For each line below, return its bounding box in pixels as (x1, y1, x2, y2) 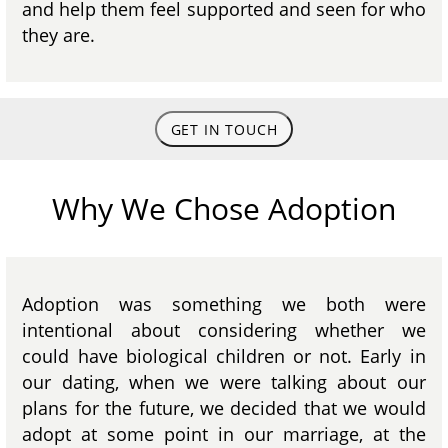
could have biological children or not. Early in (22, 343, 426, 368)
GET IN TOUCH (170, 119, 278, 139)
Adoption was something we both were (22, 291, 426, 316)
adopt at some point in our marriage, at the (22, 421, 426, 446)
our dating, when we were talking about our (22, 369, 426, 394)
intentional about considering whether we (22, 317, 426, 342)
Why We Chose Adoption (52, 187, 396, 229)
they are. (22, 23, 96, 48)
